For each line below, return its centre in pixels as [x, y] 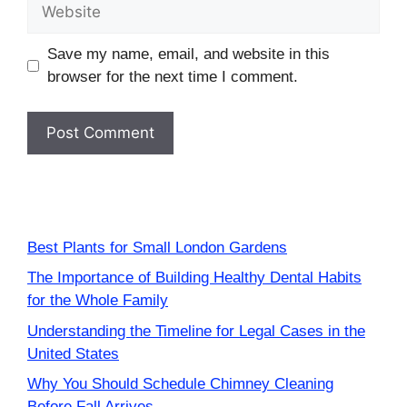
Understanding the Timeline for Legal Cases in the [196, 331]
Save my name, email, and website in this [188, 55]
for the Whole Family [98, 301]
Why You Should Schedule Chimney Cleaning [180, 384]
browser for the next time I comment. [172, 77]
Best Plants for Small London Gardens [157, 247]
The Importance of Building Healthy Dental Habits [194, 278]
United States [73, 353]
